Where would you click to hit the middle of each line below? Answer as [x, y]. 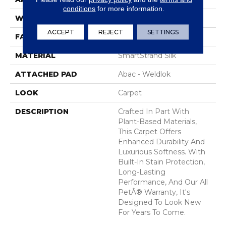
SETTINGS [163, 32]
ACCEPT [61, 32]
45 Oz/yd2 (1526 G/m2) [157, 37]
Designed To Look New [159, 203]
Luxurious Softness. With [162, 152]
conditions [79, 8]
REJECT [110, 32]
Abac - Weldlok [144, 74]
